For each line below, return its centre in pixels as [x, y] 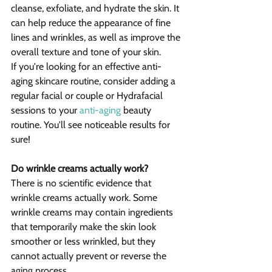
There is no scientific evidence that [82, 183]
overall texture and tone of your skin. [86, 52]
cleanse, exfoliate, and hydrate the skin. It [96, 8]
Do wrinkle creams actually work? [80, 169]
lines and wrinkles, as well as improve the [97, 38]
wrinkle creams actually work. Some [85, 198]
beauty [137, 110]
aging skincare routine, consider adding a [94, 81]
